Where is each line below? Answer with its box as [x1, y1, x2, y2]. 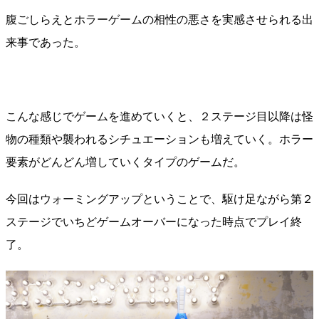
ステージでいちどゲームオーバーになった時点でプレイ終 [6, 216, 302, 228]
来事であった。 [6, 36, 85, 48]
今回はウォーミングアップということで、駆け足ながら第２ [6, 193, 313, 205]
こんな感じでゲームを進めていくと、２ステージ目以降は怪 [6, 110, 313, 122]
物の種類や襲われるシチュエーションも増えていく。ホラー [6, 133, 313, 145]
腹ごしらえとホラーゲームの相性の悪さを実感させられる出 [6, 14, 313, 26]
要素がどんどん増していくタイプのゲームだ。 [6, 156, 245, 168]
